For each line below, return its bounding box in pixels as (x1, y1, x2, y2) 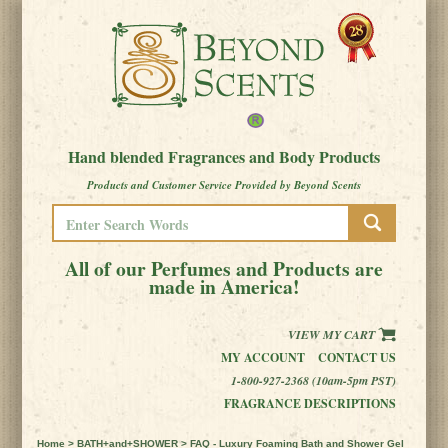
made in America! (148, 272, 300, 301)
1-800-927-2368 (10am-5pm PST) (230, 372, 396, 389)
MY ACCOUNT (220, 349, 305, 366)
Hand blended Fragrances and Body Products (68, 145, 380, 168)
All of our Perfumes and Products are (65, 254, 383, 283)
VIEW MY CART (287, 326, 378, 343)
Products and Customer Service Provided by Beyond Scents (87, 177, 361, 193)
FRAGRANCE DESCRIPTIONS (223, 395, 396, 412)
